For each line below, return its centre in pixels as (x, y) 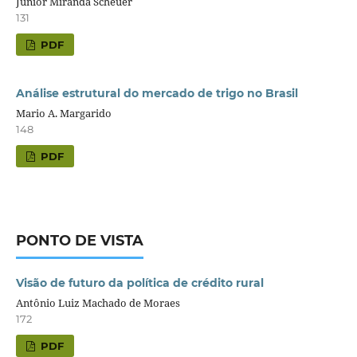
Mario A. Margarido (63, 113)
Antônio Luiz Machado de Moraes (98, 302)
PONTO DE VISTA (79, 240)
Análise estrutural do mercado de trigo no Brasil (157, 93)
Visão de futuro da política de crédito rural (139, 282)
